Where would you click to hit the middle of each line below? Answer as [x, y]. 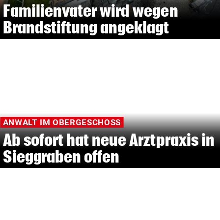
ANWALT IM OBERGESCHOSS [59, 122]
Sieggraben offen [61, 157]
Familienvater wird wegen [90, 11]
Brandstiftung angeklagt [86, 27]
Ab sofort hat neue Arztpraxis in [109, 140]
